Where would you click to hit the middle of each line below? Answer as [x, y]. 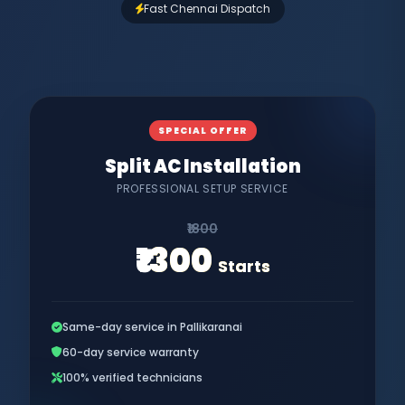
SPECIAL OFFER [202, 130]
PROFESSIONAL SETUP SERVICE [202, 188]
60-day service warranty [131, 352]
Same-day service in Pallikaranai [152, 326]
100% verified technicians [132, 377]
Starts [244, 266]
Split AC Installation [202, 166]
